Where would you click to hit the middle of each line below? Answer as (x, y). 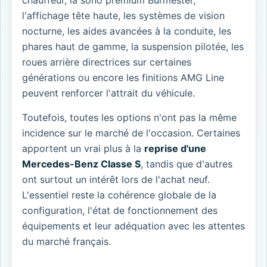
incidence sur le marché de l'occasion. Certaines (131, 133)
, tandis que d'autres (187, 164)
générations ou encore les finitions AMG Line (123, 78)
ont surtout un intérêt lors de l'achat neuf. (116, 180)
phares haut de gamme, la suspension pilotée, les (133, 47)
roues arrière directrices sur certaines (107, 62)
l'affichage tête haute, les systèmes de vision (123, 16)
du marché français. (66, 242)
